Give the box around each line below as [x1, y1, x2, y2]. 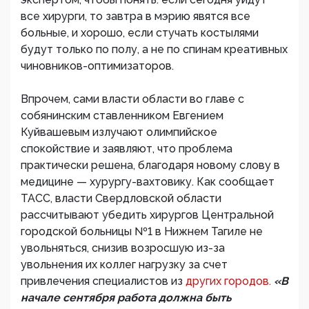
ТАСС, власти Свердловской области [21, 192, 221, 205]
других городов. [186, 275, 274, 288]
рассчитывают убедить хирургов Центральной [21, 208, 274, 221]
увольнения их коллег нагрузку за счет [21, 258, 228, 271]
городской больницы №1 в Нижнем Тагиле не [21, 225, 263, 238]
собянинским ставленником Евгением [21, 109, 223, 122]
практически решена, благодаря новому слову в [21, 159, 280, 172]
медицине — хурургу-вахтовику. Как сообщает [21, 175, 275, 188]
